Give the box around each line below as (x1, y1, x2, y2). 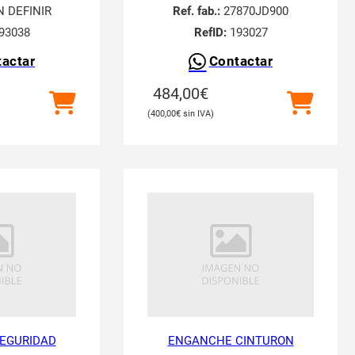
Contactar (208, 54, 273, 69)
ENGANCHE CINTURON (167, 334, 294, 348)
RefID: (193, 25, 227, 40)
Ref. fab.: (173, 4, 220, 18)
